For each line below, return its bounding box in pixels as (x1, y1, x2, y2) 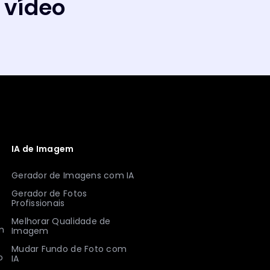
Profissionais (11, 196, 65, 209)
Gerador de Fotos (11, 187, 87, 199)
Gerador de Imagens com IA (11, 169, 134, 181)
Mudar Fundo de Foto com (11, 242, 127, 255)
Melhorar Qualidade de (11, 215, 111, 227)
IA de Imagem (11, 142, 74, 155)
